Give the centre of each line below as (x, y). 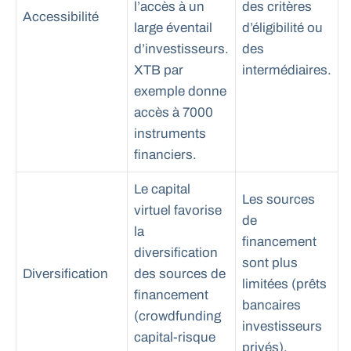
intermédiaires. (287, 71)
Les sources (279, 200)
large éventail (173, 28)
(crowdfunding (177, 317)
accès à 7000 (174, 113)
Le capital (162, 190)
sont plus (270, 263)
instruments (170, 134)
